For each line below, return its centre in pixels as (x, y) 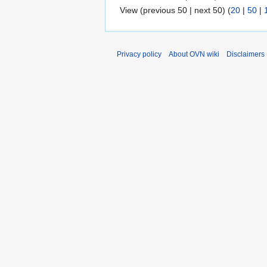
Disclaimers (246, 54)
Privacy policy (139, 54)
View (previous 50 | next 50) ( (175, 10)
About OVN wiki (194, 54)
